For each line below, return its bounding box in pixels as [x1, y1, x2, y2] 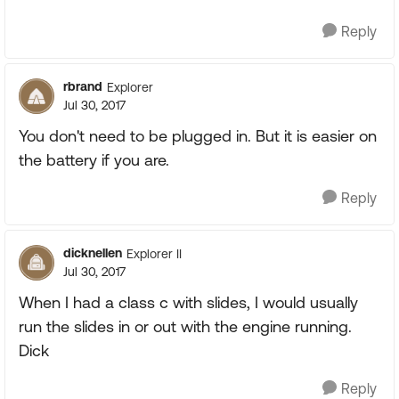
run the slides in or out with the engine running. [19, 317, 352, 336]
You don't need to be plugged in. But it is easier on [19, 126, 377, 145]
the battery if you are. [19, 151, 169, 169]
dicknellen [63, 246, 122, 260]
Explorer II [126, 246, 182, 261]
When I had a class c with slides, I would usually [19, 293, 358, 312]
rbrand [63, 79, 102, 94]
